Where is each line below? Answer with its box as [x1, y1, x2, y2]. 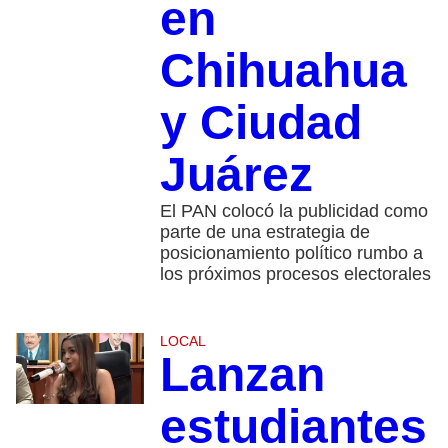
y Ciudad [159, 95, 362, 149]
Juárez [159, 147, 313, 201]
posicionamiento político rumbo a [159, 242, 423, 263]
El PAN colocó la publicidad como [159, 200, 428, 221]
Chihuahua [159, 43, 407, 97]
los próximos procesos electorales [159, 263, 431, 284]
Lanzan [159, 347, 325, 401]
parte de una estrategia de [159, 221, 370, 242]
